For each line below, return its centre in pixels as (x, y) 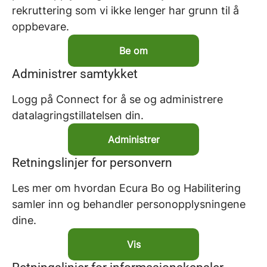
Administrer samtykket (75, 74)
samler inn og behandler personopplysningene (129, 204)
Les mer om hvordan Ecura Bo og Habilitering (126, 188)
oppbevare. (41, 27)
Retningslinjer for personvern (92, 163)
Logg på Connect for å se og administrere (117, 99)
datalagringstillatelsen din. (78, 115)
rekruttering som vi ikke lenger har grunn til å (125, 10)
